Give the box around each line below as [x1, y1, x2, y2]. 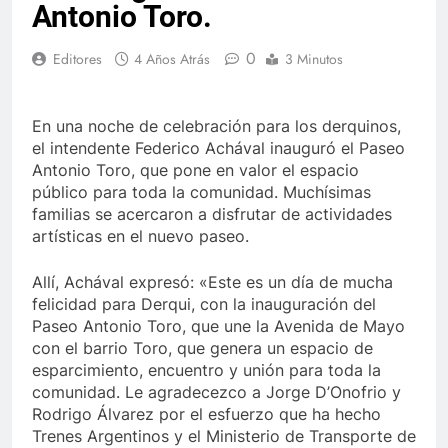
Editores [53, 49, 102, 70]
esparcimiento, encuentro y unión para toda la [32, 360, 381, 381]
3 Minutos [285, 49, 343, 70]
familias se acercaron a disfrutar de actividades [32, 204, 392, 225]
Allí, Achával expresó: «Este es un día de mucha [32, 272, 393, 293]
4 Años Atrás [134, 49, 210, 70]
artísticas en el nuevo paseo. [32, 226, 249, 247]
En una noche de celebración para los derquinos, [32, 116, 401, 137]
